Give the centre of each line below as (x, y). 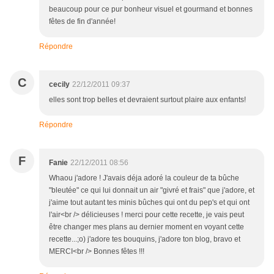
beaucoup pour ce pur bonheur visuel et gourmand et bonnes (151, 9)
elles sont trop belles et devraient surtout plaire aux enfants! (147, 100)
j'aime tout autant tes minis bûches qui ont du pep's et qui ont (149, 203)
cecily (59, 85)
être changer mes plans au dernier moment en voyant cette (146, 227)
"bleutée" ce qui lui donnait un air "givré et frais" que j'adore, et (152, 191)
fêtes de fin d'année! (82, 22)
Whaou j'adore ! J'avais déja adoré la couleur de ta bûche (144, 178)
